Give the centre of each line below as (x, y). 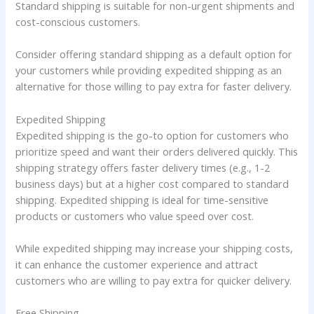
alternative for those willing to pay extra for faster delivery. (154, 87)
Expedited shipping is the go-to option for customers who (152, 135)
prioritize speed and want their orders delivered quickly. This (157, 151)
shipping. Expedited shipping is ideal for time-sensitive (142, 199)
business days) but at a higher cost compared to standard (152, 183)
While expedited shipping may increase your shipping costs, (155, 248)
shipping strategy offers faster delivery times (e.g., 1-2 (143, 167)
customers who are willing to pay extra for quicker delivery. (154, 280)
